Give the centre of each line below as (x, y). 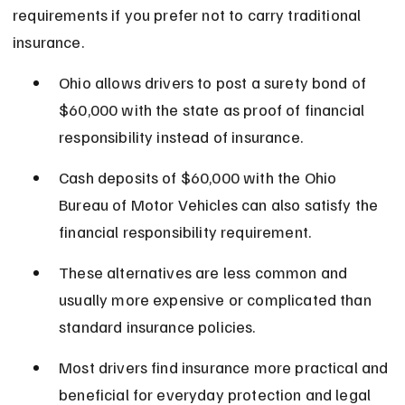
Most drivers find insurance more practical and (226, 367)
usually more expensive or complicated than (217, 300)
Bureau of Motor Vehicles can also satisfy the (221, 205)
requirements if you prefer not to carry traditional (189, 15)
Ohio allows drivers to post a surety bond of (215, 83)
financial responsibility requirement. (185, 232)
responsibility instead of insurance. (181, 137)
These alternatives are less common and (205, 273)
